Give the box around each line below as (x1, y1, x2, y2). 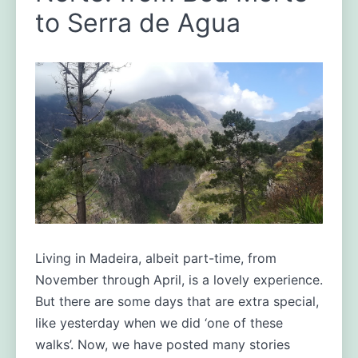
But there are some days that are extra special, (34, 293, 319, 310)
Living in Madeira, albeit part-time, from (34, 250, 276, 267)
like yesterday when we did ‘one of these (34, 315, 283, 332)
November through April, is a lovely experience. (34, 272, 323, 288)
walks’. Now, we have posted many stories (34, 336, 290, 353)
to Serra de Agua (34, 6, 241, 38)
